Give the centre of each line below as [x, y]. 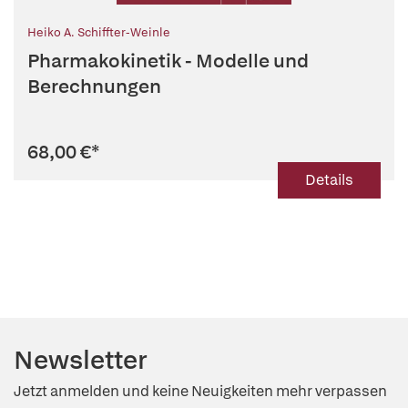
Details [329, 180]
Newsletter [81, 360]
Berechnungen [94, 86]
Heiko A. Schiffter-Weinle [99, 32]
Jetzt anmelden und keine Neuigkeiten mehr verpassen [200, 391]
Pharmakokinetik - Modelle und [168, 61]
